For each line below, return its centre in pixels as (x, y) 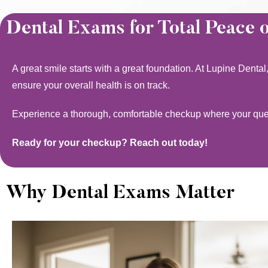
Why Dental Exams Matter (120, 193)
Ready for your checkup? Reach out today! (110, 143)
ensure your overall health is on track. (91, 85)
